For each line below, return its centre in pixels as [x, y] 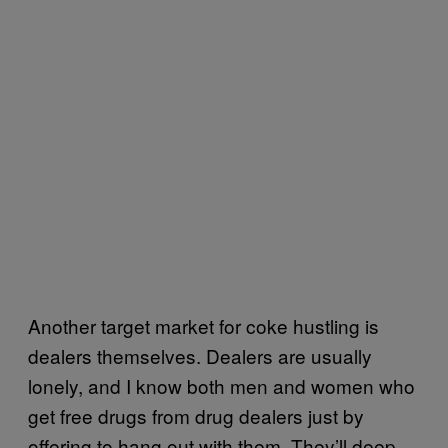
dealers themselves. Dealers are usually [200, 355]
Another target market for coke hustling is [203, 325]
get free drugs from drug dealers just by [196, 415]
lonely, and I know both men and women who [221, 385]
